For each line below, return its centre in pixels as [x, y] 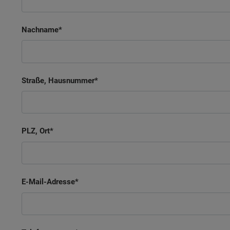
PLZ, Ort [36, 131]
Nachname [40, 30]
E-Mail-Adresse [48, 182]
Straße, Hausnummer [58, 80]
